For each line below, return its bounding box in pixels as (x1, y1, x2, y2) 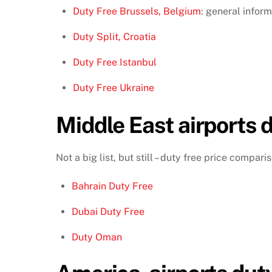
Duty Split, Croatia (72, 30, 156, 42)
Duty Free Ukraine (72, 81, 154, 93)
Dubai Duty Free (71, 206, 144, 218)
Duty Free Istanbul (72, 56, 157, 68)
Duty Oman (71, 231, 122, 243)
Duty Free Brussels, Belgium (72, 5, 201, 17)
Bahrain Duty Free (71, 180, 153, 192)
